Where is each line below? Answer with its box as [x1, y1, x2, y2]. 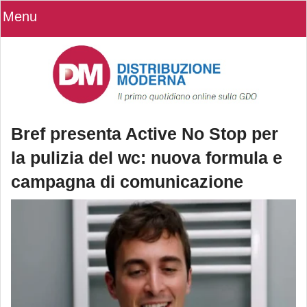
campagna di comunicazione [11, 172, 243, 192]
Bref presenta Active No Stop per [11, 124, 278, 144]
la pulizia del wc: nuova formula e [11, 148, 282, 168]
